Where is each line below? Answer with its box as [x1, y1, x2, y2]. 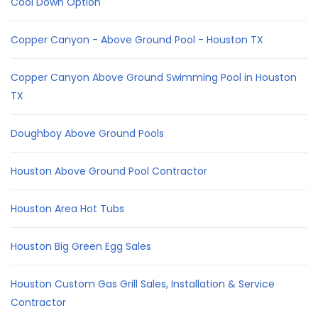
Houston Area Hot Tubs [11, 201, 124, 216]
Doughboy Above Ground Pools [11, 126, 164, 141]
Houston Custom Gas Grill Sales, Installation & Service [11, 276, 275, 291]
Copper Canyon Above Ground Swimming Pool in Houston [11, 70, 297, 84]
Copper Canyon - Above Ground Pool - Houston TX [11, 32, 263, 47]
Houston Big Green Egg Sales [11, 238, 151, 253]
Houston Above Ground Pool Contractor [11, 163, 207, 178]
